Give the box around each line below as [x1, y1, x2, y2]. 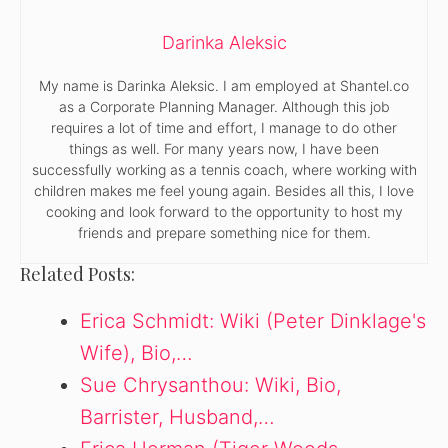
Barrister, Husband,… [80, 404, 275, 429]
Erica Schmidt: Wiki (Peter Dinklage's [80, 308, 426, 333]
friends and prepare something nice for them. [77, 223, 371, 241]
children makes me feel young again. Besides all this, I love [34, 181, 414, 199]
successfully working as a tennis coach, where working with [31, 160, 417, 178]
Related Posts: [20, 261, 135, 286]
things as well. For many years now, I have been [69, 139, 379, 157]
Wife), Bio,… [80, 340, 193, 365]
